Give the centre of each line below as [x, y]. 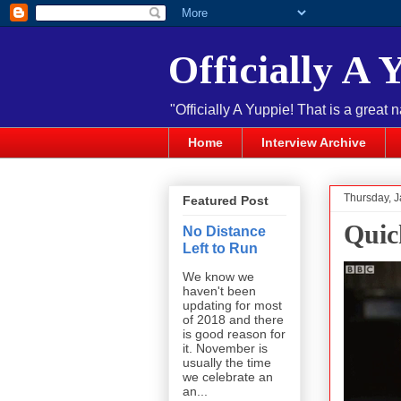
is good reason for [234, 334]
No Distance [224, 231]
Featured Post [226, 201]
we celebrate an [228, 377]
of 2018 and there [233, 320]
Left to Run [220, 248]
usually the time [227, 363]
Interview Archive [314, 143]
